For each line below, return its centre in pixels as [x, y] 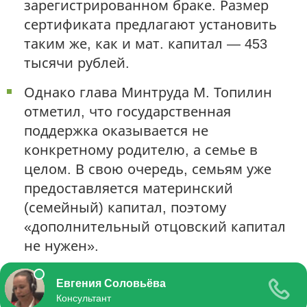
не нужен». [61, 246]
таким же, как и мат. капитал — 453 [146, 44]
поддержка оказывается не [116, 131]
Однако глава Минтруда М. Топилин [148, 92]
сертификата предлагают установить [150, 24]
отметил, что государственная [127, 111]
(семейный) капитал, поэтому [125, 207]
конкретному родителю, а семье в [141, 150]
